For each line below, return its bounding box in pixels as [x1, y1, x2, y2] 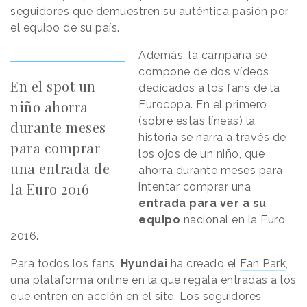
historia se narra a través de [138, 131, 286, 145]
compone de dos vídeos [138, 65, 269, 79]
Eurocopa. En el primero [138, 98, 267, 112]
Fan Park [240, 257, 286, 271]
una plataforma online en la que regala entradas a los [10, 273, 297, 287]
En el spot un [10, 77, 96, 96]
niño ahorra [10, 97, 88, 116]
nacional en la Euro [180, 213, 286, 227]
